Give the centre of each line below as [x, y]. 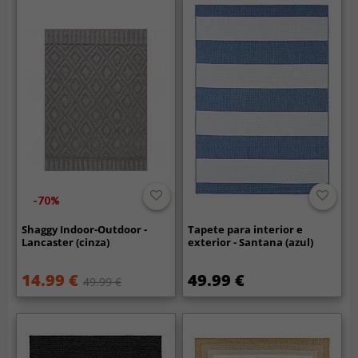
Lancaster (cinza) [66, 242]
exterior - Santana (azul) [251, 242]
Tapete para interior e [246, 229]
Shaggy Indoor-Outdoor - [85, 229]
